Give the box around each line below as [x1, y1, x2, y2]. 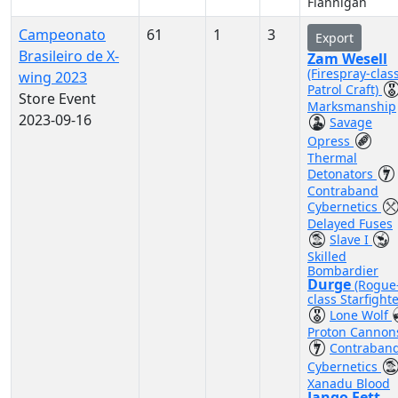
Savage [330, 114, 372, 131]
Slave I [330, 231, 372, 248]
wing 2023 [19, 68, 87, 87]
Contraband [307, 182, 378, 199]
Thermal [307, 149, 357, 166]
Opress [307, 132, 354, 149]
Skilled [307, 248, 346, 265]
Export [315, 29, 354, 46]
